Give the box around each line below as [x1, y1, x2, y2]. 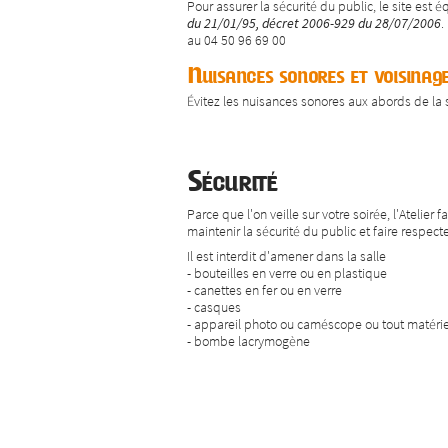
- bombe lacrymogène [187, 332, 310, 349]
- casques [187, 298, 241, 315]
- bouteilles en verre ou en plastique [187, 264, 387, 281]
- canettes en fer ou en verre [187, 281, 342, 298]
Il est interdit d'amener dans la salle [187, 247, 386, 264]
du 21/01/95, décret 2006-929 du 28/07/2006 [187, 14, 441, 31]
